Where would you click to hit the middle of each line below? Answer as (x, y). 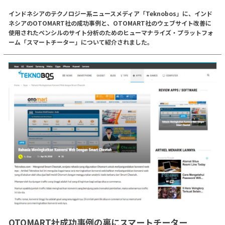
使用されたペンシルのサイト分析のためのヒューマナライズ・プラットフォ (111, 32)
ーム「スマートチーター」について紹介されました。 (81, 42)
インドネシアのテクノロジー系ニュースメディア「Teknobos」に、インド (110, 13)
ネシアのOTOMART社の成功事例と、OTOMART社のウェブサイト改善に (110, 23)
